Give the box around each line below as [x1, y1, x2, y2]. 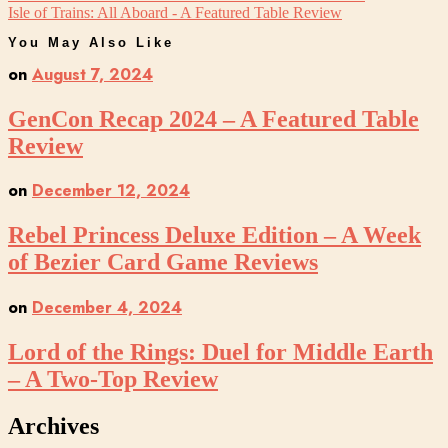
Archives [8, 413, 99, 440]
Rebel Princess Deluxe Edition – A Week [8, 222, 421, 249]
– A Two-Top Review [8, 366, 218, 393]
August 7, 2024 [32, 62, 153, 86]
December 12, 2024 [32, 179, 190, 203]
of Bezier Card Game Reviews [8, 249, 318, 276]
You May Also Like [8, 34, 174, 50]
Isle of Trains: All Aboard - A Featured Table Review [8, 3, 342, 21]
